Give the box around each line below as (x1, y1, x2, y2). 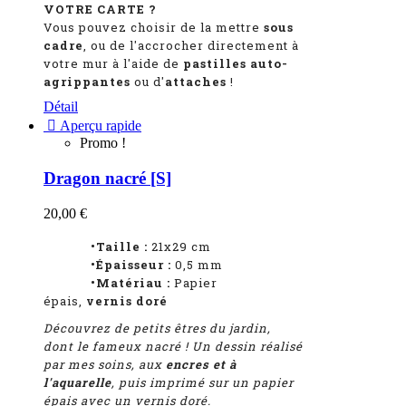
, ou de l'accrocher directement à (83, 37, 299, 54)
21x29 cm (148, 237, 211, 255)
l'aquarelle (43, 373, 111, 391)
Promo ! (80, 135, 126, 151)
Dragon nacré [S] (43, 169, 171, 188)
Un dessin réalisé (192, 337, 303, 354)
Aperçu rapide (56, 118, 141, 134)
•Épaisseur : (43, 256, 171, 273)
